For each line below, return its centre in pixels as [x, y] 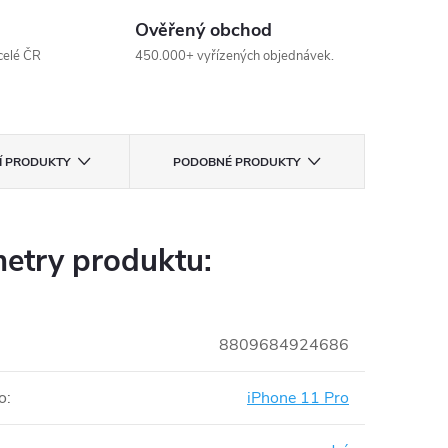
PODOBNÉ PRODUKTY [236, 162]
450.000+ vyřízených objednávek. [234, 56]
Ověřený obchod [203, 30]
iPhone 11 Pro [298, 398]
